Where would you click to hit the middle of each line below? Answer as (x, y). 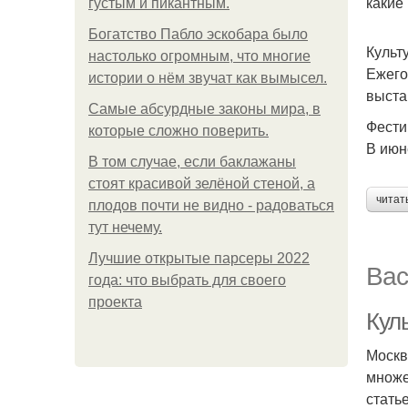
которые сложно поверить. (178, 131)
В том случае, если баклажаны (192, 162)
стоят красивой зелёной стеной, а (202, 184)
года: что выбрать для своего (187, 280)
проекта (115, 302)
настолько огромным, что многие (199, 56)
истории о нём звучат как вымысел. (208, 78)
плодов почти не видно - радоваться (211, 205)
